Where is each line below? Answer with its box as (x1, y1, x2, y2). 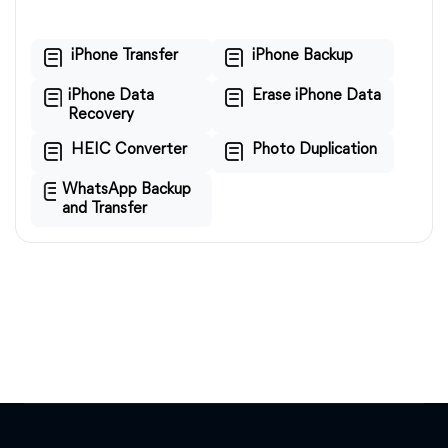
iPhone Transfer (71, 48, 178, 64)
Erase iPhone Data (252, 88, 382, 104)
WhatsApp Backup (62, 182, 192, 198)
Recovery (67, 107, 134, 123)
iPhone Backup (252, 48, 354, 64)
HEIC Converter (71, 142, 187, 158)
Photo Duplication (252, 142, 378, 158)
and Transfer (62, 201, 148, 217)
